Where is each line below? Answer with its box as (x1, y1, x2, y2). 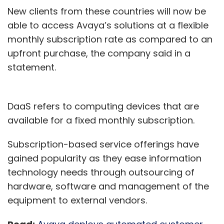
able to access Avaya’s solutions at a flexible (7, 19, 208, 32)
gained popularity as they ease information (7, 152, 201, 165)
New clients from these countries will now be (7, 5, 206, 18)
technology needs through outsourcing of (7, 166, 194, 179)
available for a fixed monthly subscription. (7, 114, 199, 127)
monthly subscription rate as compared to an (7, 33, 212, 46)
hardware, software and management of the (7, 180, 209, 193)
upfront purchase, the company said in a (7, 47, 190, 60)
